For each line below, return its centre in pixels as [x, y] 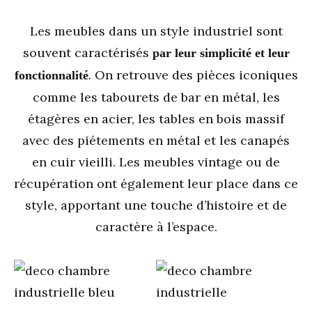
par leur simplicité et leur [221, 53]
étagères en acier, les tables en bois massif [156, 119]
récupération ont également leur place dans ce [156, 184]
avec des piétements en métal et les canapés [156, 140]
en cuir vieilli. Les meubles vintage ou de [156, 162]
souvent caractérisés [87, 53]
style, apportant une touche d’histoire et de [156, 205]
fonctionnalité [51, 75]
